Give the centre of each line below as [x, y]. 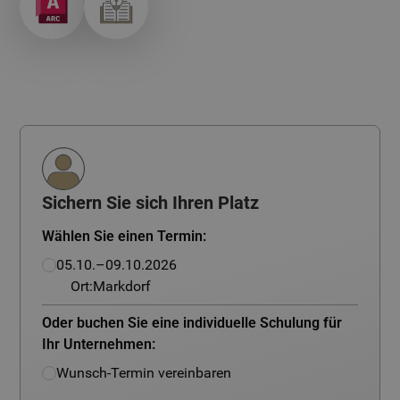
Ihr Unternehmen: [99, 344]
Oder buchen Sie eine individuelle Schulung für [192, 323]
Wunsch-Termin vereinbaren [144, 373]
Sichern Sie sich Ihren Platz [151, 203]
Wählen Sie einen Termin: [125, 236]
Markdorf [122, 286]
